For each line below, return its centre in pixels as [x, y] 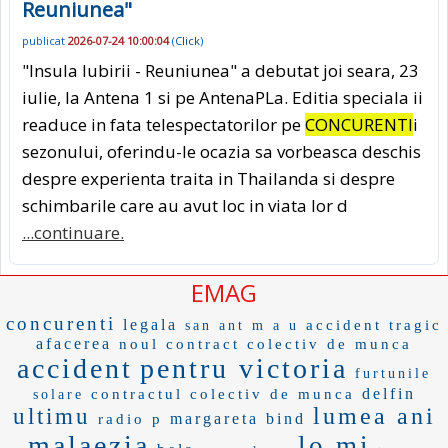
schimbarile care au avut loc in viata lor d [185, 205]
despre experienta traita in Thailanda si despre [208, 178]
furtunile [393, 373]
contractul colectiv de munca [222, 393]
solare [58, 394]
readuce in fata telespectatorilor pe [163, 124]
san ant [215, 325]
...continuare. [73, 232]
